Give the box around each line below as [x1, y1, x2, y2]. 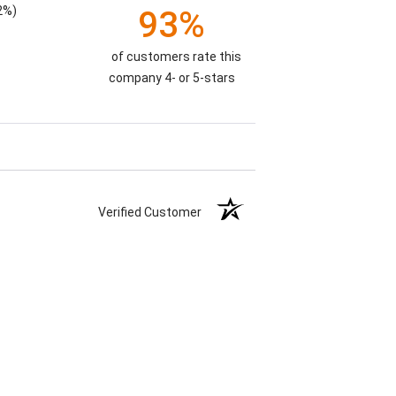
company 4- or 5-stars [108, 70, 235, 85]
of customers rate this [110, 49, 241, 64]
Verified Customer [98, 204, 210, 219]
